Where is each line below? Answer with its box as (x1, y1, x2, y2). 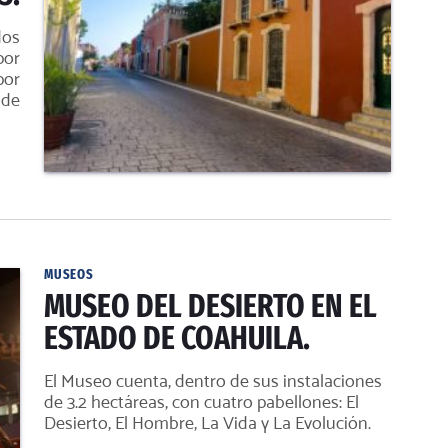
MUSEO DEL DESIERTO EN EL (44, 287, 377, 325)
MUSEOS (44, 266, 94, 283)
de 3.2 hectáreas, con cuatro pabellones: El (44, 391, 359, 412)
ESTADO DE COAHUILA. (44, 319, 310, 357)
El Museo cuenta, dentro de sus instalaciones (44, 370, 382, 391)
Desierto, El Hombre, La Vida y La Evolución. (44, 412, 371, 433)
